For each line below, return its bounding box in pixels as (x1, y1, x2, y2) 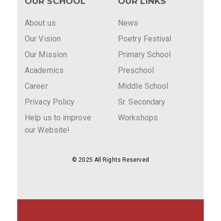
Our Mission (25, 50, 68, 59)
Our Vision (25, 34, 61, 43)
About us (25, 18, 56, 28)
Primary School (118, 50, 171, 59)
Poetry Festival (118, 34, 172, 43)
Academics (25, 66, 64, 75)
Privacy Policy (25, 97, 75, 107)
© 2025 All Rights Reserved (72, 156, 149, 163)
